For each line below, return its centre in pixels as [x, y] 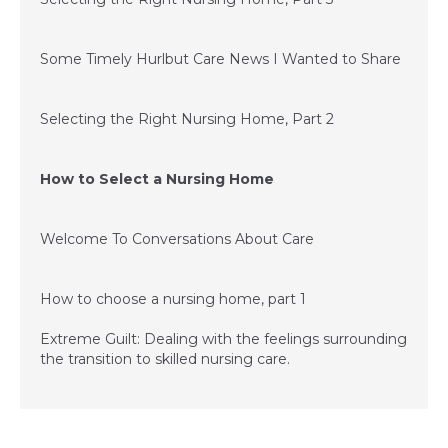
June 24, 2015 [73, 98]
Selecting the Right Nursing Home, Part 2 [187, 118]
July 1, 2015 [66, 38]
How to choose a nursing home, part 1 [173, 298]
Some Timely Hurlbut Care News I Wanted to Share [220, 58]
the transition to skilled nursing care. [165, 358]
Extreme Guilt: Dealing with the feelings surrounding [223, 338]
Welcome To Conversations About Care [177, 238]
